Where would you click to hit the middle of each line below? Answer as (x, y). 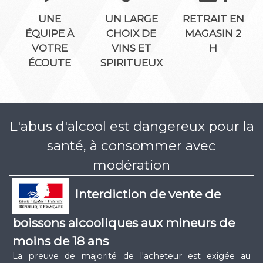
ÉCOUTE (50, 63)
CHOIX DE (131, 34)
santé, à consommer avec (131, 146)
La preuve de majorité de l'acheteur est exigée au (131, 256)
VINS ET (131, 48)
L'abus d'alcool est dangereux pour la (131, 127)
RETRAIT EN (213, 19)
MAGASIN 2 (213, 34)
